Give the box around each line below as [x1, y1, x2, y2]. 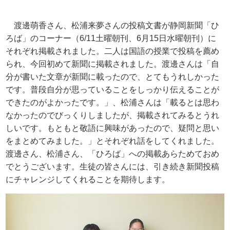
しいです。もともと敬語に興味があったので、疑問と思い [6, 123, 220, 132]
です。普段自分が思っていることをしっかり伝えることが [6, 85, 220, 94]
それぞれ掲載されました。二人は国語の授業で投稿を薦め [6, 46, 220, 55]
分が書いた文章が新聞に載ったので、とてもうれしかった [6, 72, 220, 81]
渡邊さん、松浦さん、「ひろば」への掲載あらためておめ [6, 149, 220, 158]
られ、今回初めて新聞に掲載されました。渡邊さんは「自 [6, 59, 220, 68]
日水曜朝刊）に [159, 33, 217, 43]
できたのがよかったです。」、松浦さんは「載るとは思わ [6, 98, 220, 107]
